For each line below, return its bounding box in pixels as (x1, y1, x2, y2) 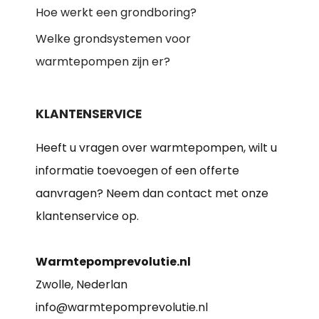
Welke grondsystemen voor (36, 30, 191, 47)
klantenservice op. (36, 207, 139, 224)
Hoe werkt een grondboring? (36, 4, 197, 21)
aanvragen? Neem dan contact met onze (36, 184, 268, 202)
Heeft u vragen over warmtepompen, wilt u (36, 139, 277, 156)
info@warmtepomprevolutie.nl (36, 298, 208, 315)
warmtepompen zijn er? (36, 53, 170, 70)
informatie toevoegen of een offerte (36, 162, 239, 179)
